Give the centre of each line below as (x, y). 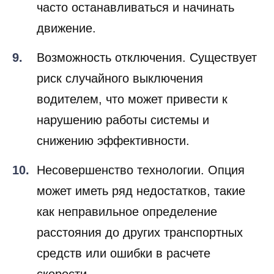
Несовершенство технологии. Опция (141, 170)
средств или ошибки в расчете (124, 254)
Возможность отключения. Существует (147, 58)
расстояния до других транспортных (140, 233)
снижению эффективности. (113, 141)
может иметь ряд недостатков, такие (141, 191)
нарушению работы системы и (123, 120)
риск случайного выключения (120, 79)
